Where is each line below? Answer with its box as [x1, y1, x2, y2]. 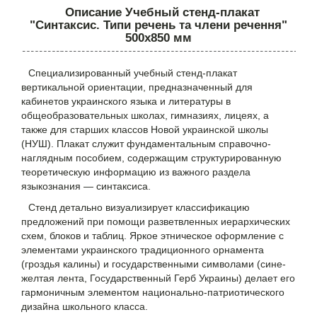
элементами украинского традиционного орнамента [21, 244, 264, 256]
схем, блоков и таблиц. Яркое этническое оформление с [21, 230, 284, 242]
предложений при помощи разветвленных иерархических [21, 216, 290, 228]
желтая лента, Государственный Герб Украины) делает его [21, 272, 295, 284]
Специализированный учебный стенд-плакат [28, 67, 237, 79]
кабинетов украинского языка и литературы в [21, 96, 231, 108]
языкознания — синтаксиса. [21, 180, 151, 192]
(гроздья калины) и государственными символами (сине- [21, 258, 286, 270]
